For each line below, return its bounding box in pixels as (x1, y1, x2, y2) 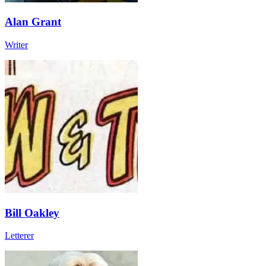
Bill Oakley (5, 206, 59, 219)
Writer (5, 40, 28, 50)
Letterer (5, 230, 34, 241)
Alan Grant (5, 15, 61, 28)
